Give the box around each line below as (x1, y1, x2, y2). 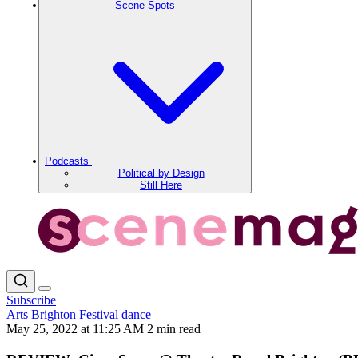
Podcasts (45, 155, 92, 167)
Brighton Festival (31, 308, 118, 321)
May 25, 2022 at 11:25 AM (6, 322, 147, 336)
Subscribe (6, 293, 56, 307)
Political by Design (117, 167, 205, 179)
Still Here (140, 179, 182, 191)
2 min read (147, 322, 201, 336)
